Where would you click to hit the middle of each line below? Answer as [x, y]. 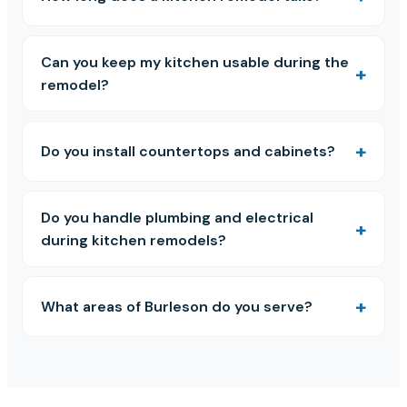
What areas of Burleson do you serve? [177, 307]
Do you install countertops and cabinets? [188, 152]
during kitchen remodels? [134, 241]
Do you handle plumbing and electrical [177, 218]
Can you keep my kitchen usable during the [195, 63]
